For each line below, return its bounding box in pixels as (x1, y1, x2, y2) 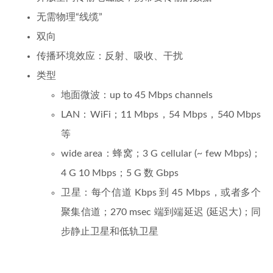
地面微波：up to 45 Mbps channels (61, 90, 213, 101)
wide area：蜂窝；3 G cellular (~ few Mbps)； (61, 149, 261, 159)
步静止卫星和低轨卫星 (61, 227, 158, 237)
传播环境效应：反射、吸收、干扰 (37, 51, 183, 62)
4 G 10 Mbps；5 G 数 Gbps (61, 168, 179, 179)
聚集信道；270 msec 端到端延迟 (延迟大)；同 (61, 207, 261, 218)
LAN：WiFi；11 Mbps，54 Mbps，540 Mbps (61, 110, 261, 120)
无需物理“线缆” (37, 12, 102, 23)
